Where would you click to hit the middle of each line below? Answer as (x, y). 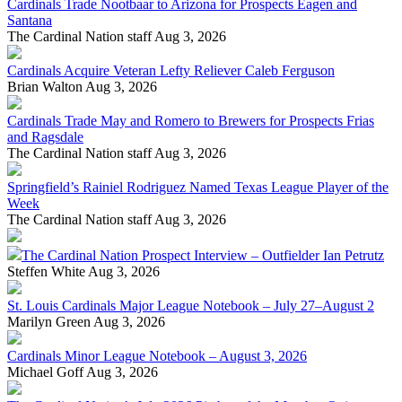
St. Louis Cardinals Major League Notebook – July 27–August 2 (191, 305)
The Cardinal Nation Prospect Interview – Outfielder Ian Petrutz (203, 255)
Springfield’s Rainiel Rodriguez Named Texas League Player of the (198, 187)
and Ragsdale (45, 136)
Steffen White (48, 271)
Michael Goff (47, 371)
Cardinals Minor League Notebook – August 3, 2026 (157, 355)
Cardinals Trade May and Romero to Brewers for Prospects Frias (191, 120)
